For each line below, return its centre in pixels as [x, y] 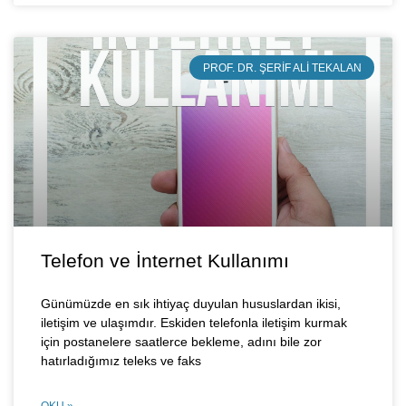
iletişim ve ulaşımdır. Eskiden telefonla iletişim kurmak [194, 323]
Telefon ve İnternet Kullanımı [165, 261]
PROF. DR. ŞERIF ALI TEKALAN [282, 68]
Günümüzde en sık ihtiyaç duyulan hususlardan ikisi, [191, 304]
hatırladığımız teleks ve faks [121, 361]
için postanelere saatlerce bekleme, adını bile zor [181, 342]
